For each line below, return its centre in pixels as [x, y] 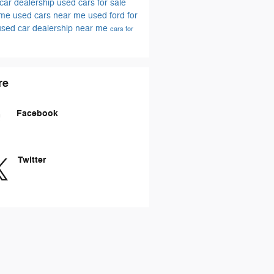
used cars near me [50, 15]
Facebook [37, 113]
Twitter [31, 160]
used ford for [113, 15]
